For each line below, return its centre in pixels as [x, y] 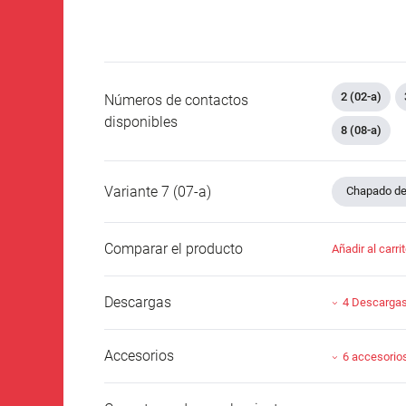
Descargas [138, 302]
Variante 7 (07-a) [158, 191]
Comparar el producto [174, 248]
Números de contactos [176, 101]
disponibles [141, 122]
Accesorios [139, 355]
